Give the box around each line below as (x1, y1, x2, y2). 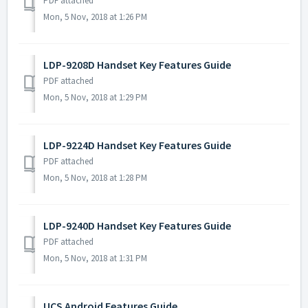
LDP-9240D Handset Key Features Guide (43, 219, 231, 233)
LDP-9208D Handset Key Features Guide (43, 58, 231, 72)
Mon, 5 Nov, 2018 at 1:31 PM (43, 252, 147, 265)
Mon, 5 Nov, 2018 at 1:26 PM (43, 11, 147, 23)
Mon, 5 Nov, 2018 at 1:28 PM (43, 172, 147, 184)
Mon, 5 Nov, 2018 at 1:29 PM (43, 91, 147, 104)
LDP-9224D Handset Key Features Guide (43, 138, 231, 153)
